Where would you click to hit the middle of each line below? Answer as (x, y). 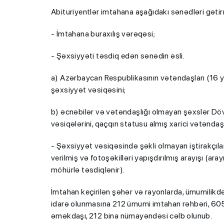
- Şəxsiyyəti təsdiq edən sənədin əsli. (118, 56)
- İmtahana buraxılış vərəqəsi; (103, 34)
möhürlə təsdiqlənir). (88, 170)
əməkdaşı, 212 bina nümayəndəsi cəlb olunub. (132, 216)
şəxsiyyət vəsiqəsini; (88, 90)
